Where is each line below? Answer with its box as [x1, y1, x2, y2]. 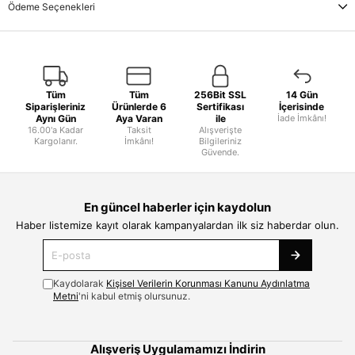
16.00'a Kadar [28, 124, 83, 136]
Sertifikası [197, 100, 244, 113]
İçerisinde [279, 100, 325, 113]
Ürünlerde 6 [111, 100, 166, 113]
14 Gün [285, 88, 318, 101]
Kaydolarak [53, 277, 106, 289]
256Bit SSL [194, 88, 246, 101]
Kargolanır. [33, 135, 78, 147]
